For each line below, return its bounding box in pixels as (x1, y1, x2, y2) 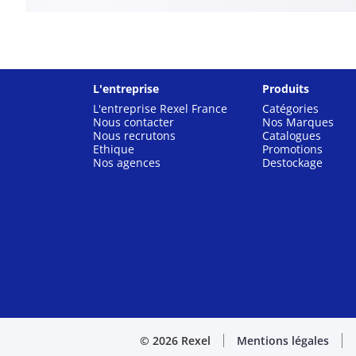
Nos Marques (261, 114, 334, 130)
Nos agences (93, 155, 161, 170)
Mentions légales (237, 332, 329, 348)
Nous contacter (93, 114, 174, 130)
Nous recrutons (93, 128, 176, 143)
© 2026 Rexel (140, 332, 211, 348)
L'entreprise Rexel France (93, 101, 227, 116)
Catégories (261, 101, 319, 116)
